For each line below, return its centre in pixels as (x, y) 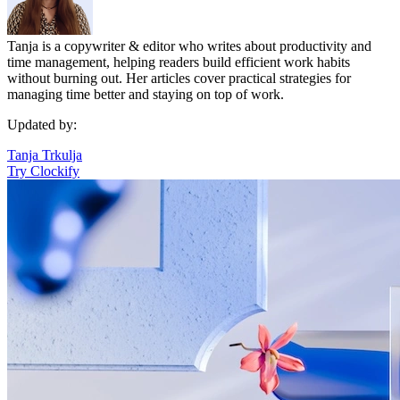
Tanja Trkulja (45, 154)
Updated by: (42, 124)
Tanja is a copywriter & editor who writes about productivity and (189, 46)
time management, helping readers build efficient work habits (179, 62)
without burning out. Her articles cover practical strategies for (179, 78)
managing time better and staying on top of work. (146, 94)
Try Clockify (43, 171)
